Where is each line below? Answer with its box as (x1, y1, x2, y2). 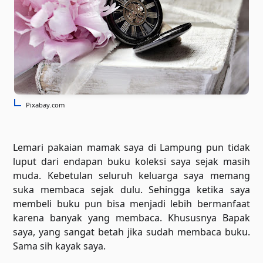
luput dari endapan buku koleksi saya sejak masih (13, 155, 250, 168)
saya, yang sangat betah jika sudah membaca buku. (13, 225, 250, 238)
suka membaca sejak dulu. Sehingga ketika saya (13, 183, 250, 196)
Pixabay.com (26, 100, 65, 109)
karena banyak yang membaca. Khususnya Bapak (13, 211, 250, 224)
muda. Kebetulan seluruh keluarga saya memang (13, 169, 250, 182)
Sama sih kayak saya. (13, 240, 109, 252)
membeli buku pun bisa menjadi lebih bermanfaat (13, 197, 250, 210)
